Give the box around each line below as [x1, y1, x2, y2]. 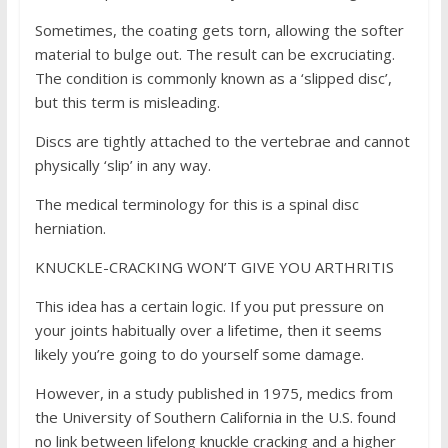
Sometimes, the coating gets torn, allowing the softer [34, 20, 404, 40]
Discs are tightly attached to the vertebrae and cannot [34, 131, 410, 151]
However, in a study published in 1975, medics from [34, 383, 393, 403]
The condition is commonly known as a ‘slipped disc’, [34, 68, 392, 88]
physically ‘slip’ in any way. [34, 155, 211, 175]
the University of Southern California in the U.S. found [34, 407, 396, 427]
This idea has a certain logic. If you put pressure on [34, 296, 384, 316]
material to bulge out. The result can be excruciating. [34, 44, 395, 64]
